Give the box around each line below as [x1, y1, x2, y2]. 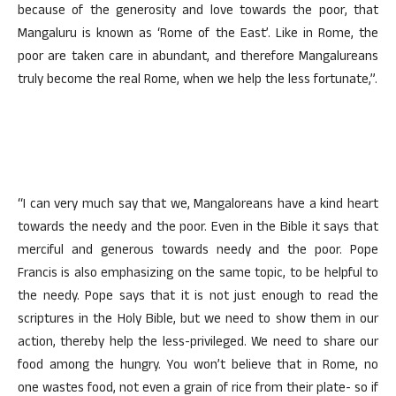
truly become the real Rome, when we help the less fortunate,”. [18, 70, 377, 92]
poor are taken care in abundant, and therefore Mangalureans [18, 47, 378, 69]
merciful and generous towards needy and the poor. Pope [18, 240, 378, 263]
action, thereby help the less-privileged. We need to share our [18, 332, 378, 354]
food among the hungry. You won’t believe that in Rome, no [18, 355, 378, 377]
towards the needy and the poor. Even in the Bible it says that [18, 217, 378, 240]
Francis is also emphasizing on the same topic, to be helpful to [18, 263, 378, 286]
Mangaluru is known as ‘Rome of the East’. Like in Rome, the [18, 24, 378, 46]
